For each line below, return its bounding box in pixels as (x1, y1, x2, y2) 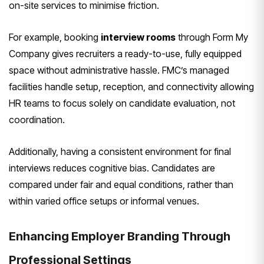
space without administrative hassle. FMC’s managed (9, 64, 229, 77)
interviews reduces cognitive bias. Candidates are (9, 162, 215, 174)
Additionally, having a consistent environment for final (9, 146, 231, 158)
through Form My (176, 31, 248, 44)
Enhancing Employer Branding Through (9, 229, 230, 244)
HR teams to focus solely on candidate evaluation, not (9, 97, 235, 110)
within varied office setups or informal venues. (9, 195, 199, 207)
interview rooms (101, 31, 176, 44)
